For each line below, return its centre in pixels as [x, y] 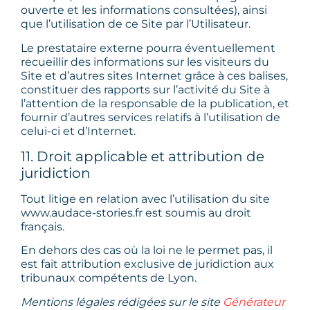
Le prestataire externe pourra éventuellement [148, 48]
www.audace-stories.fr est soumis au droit [136, 213]
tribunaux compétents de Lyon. [109, 278]
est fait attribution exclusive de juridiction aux [147, 264]
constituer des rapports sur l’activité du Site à [145, 89]
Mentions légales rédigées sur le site [122, 302]
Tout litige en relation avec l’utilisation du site [145, 199]
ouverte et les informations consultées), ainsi [144, 10]
